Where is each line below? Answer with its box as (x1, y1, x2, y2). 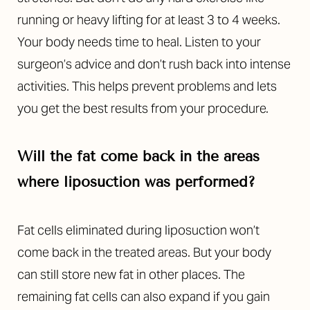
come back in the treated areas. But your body (17, 244, 271, 260)
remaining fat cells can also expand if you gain (17, 288, 270, 304)
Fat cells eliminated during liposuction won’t (17, 221, 259, 238)
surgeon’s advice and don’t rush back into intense (17, 55, 291, 72)
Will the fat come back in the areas (17, 147, 259, 165)
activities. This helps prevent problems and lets (17, 77, 277, 94)
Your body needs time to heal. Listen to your (17, 33, 261, 50)
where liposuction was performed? (17, 172, 255, 191)
